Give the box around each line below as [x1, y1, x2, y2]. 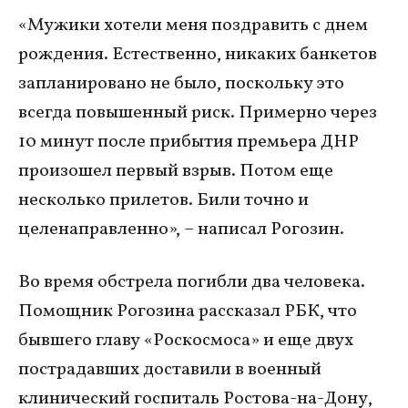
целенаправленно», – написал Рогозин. [18, 217, 344, 243]
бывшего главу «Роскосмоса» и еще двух [18, 328, 353, 354]
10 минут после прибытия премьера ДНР [18, 129, 359, 156]
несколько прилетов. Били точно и [18, 188, 309, 214]
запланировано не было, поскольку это [18, 71, 344, 97]
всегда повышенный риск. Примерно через [18, 100, 377, 127]
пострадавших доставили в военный [18, 357, 321, 383]
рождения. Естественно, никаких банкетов [18, 42, 377, 68]
